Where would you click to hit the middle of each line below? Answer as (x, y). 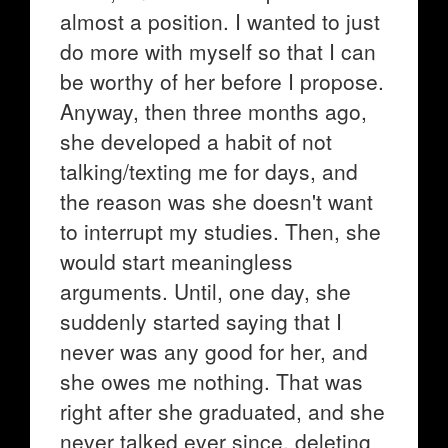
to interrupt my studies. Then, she (220, 231)
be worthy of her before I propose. (222, 81)
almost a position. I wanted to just (220, 21)
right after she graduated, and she (222, 411)
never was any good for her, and (214, 351)
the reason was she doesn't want (216, 201)
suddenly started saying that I (201, 321)
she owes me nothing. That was (211, 381)
